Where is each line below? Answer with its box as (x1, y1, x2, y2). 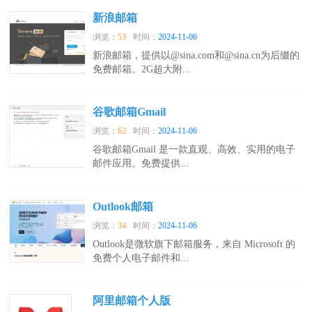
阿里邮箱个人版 (93, 295, 171, 307)
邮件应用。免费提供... (93, 158, 189, 169)
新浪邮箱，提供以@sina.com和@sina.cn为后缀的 (93, 49, 300, 61)
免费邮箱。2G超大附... (93, 63, 192, 75)
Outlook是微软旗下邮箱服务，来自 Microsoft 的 (93, 238, 296, 249)
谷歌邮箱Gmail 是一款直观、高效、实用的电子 (93, 144, 296, 155)
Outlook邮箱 (93, 200, 154, 212)
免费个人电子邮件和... (93, 252, 189, 263)
